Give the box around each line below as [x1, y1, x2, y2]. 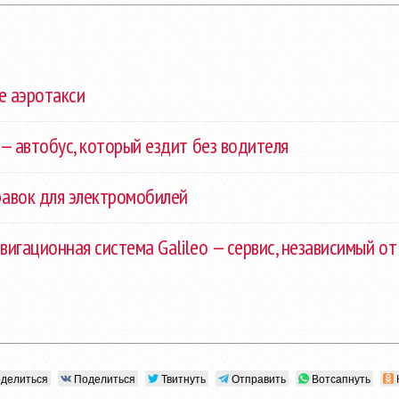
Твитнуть [161, 370, 206, 386]
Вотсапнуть [312, 370, 370, 386]
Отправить [232, 370, 286, 386]
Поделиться [74, 370, 135, 386]
